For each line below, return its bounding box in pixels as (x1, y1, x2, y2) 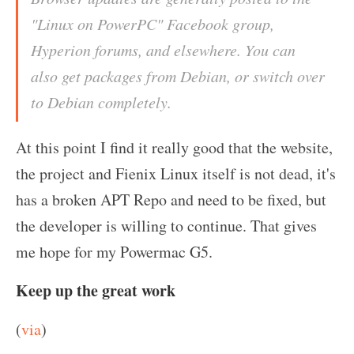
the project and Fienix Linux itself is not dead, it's (16, 162, 336, 184)
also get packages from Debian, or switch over (31, 65, 325, 86)
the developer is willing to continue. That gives (16, 214, 317, 236)
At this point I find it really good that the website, (16, 136, 333, 158)
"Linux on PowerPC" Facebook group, (31, 13, 274, 34)
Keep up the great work (16, 278, 175, 302)
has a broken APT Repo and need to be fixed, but (16, 188, 326, 210)
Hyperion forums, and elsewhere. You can (31, 39, 296, 60)
